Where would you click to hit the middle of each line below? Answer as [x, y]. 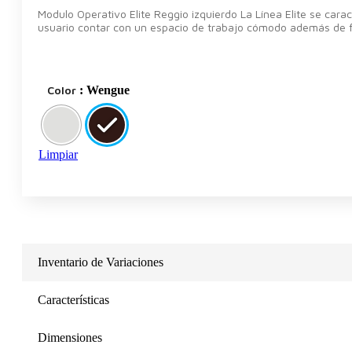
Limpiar [58, 155]
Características [73, 300]
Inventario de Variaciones [101, 262]
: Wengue [104, 90]
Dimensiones [70, 338]
